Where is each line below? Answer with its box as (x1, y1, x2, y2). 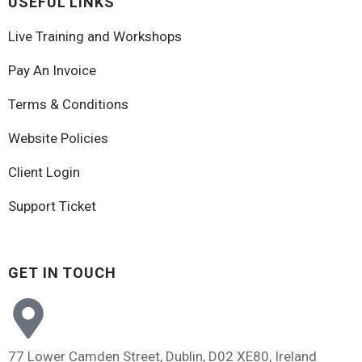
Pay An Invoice (8, 62, 96, 78)
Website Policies (8, 130, 108, 146)
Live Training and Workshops (8, 28, 182, 44)
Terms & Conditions (8, 96, 128, 112)
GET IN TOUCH (8, 264, 116, 281)
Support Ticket (8, 198, 96, 214)
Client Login (8, 164, 80, 180)
